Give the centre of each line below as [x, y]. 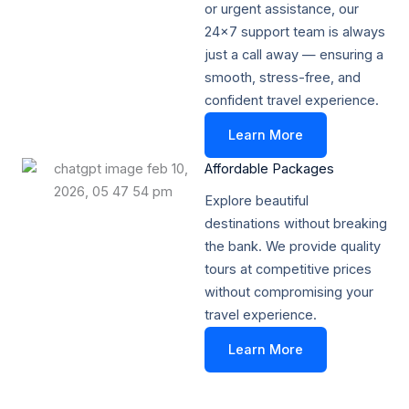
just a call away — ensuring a [294, 54]
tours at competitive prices [288, 269]
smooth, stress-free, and [283, 77]
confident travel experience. [292, 100]
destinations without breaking [296, 223]
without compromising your [289, 292]
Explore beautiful [257, 200]
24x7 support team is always [295, 31]
